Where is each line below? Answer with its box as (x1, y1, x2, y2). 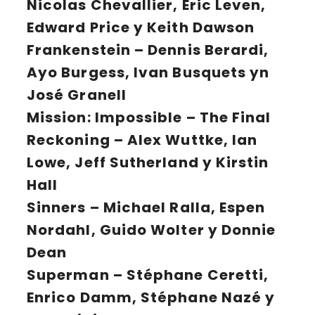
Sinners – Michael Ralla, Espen (27, 198, 266, 218)
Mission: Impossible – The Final (27, 108, 271, 128)
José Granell (27, 85, 127, 105)
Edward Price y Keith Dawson (27, 18, 255, 38)
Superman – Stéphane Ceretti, (27, 265, 269, 285)
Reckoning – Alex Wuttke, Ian (27, 130, 258, 150)
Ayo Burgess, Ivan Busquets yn (27, 63, 270, 83)
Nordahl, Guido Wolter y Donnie (27, 220, 276, 240)
